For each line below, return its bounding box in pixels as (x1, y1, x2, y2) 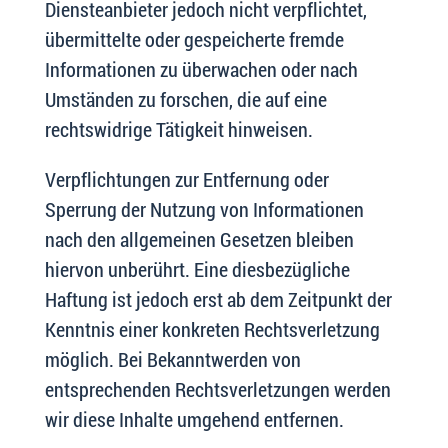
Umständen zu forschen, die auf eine (44, 86, 327, 112)
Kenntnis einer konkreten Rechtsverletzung (44, 316, 380, 342)
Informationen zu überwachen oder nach (44, 56, 358, 82)
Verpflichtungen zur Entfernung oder (44, 166, 329, 192)
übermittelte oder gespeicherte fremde (44, 26, 344, 52)
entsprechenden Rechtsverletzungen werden (44, 376, 391, 402)
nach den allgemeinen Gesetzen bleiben (44, 226, 354, 252)
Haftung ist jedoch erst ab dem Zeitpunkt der (44, 286, 392, 312)
